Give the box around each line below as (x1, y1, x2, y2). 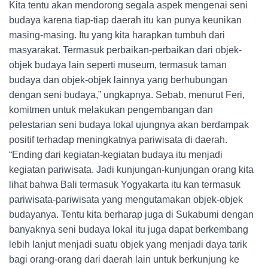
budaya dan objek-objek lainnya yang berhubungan (9, 75, 227, 86)
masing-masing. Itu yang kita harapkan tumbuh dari (9, 30, 225, 41)
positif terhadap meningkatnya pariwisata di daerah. (9, 135, 230, 145)
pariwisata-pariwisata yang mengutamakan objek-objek (9, 194, 243, 205)
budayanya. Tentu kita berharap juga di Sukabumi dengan (9, 209, 254, 220)
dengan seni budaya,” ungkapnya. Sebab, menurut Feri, (9, 90, 245, 100)
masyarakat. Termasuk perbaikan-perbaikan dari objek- (9, 45, 242, 56)
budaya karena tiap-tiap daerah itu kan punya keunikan (9, 15, 242, 26)
